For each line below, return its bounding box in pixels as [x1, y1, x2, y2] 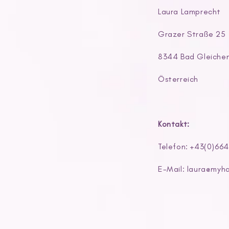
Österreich [158, 74, 198, 84]
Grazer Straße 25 [158, 29, 226, 39]
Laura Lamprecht [158, 6, 221, 16]
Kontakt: [158, 119, 190, 129]
